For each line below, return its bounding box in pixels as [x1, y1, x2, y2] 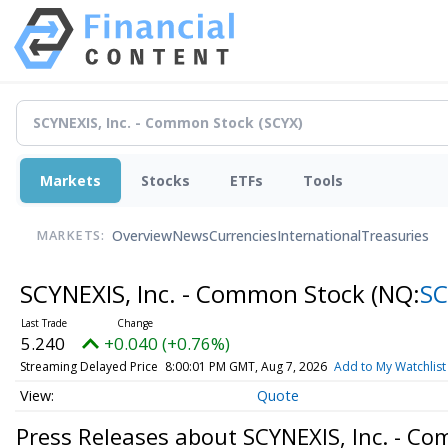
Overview [112, 226, 172, 246]
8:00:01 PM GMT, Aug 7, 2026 [164, 357, 327, 375]
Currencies [209, 226, 277, 246]
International [277, 226, 361, 246]
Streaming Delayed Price [19, 357, 158, 375]
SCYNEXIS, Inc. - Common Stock [19, 276, 371, 310]
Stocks [141, 170, 190, 190]
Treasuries [361, 226, 429, 246]
